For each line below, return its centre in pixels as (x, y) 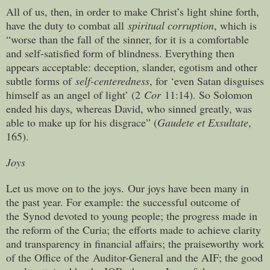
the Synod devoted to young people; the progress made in (132, 215)
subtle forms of (41, 80)
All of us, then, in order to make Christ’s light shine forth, (133, 11)
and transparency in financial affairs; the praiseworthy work (135, 243)
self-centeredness (112, 80)
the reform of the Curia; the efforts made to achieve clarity (133, 229)
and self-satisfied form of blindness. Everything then (120, 53)
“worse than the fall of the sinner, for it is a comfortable (127, 39)
